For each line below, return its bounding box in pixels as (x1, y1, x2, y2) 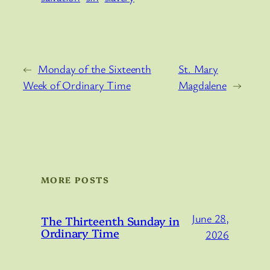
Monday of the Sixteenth (37, 61, 151, 77)
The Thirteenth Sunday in (41, 213, 180, 229)
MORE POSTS (41, 174, 109, 186)
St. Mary (178, 61, 218, 77)
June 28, (191, 211, 229, 226)
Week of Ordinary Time (23, 78, 131, 93)
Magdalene (178, 78, 227, 93)
